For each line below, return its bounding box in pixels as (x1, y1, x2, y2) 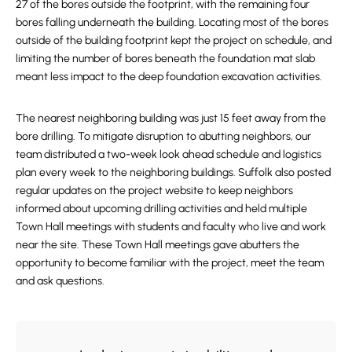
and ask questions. (16, 273, 104, 288)
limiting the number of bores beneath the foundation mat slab (16, 51, 315, 65)
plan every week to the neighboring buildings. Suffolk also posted (16, 165, 331, 179)
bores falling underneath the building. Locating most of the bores (16, 15, 328, 29)
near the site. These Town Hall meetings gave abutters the (16, 237, 299, 251)
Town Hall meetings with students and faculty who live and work (16, 219, 326, 233)
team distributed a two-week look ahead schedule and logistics (16, 147, 321, 161)
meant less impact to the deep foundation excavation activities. (16, 69, 322, 83)
